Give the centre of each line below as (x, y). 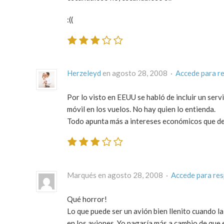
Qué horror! (87, 199)
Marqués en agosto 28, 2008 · (119, 175)
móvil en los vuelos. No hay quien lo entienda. (141, 109)
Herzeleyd (84, 73)
